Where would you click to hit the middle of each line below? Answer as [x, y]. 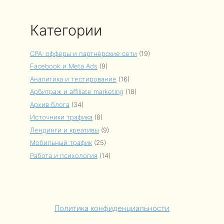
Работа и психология [64, 155]
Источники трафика [61, 117]
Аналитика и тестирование [73, 79]
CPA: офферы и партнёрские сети [83, 53]
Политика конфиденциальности [112, 208]
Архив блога [50, 104]
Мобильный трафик [61, 142]
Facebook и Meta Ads [64, 66]
